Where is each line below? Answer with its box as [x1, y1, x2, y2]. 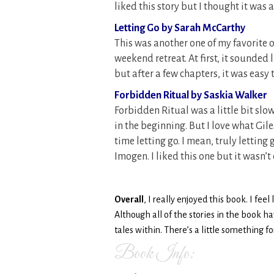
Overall [114, 194, 144, 204]
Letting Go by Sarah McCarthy [114, 23, 245, 34]
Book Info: [114, 242, 195, 265]
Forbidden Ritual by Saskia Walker [114, 90, 267, 101]
